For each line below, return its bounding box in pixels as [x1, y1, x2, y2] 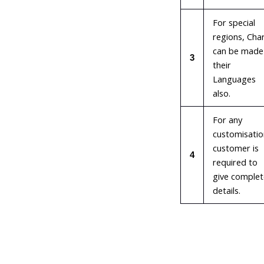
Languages [212, 72, 256, 85]
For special [212, 16, 255, 28]
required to [212, 156, 258, 168]
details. [212, 184, 240, 196]
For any [212, 113, 242, 126]
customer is [212, 141, 259, 154]
